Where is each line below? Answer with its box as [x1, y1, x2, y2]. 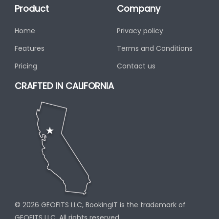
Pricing [15, 61, 37, 71]
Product [15, 2, 49, 15]
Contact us [117, 61, 155, 71]
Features [15, 44, 44, 53]
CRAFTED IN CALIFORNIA [15, 80, 114, 92]
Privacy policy [117, 26, 163, 36]
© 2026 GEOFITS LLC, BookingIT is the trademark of [15, 200, 186, 210]
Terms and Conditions [117, 44, 193, 53]
